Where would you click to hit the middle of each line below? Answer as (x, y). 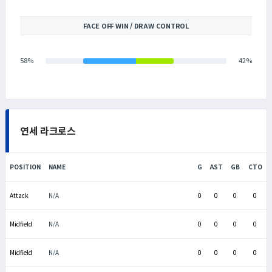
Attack (19, 195)
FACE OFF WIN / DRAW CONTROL (136, 25)
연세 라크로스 (48, 130)
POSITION (25, 166)
